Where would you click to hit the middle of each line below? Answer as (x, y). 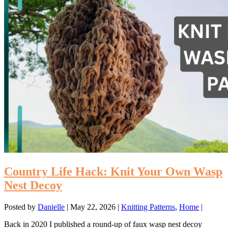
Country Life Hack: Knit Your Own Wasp (113, 172)
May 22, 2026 (93, 207)
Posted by (21, 207)
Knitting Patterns (148, 207)
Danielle (51, 207)
